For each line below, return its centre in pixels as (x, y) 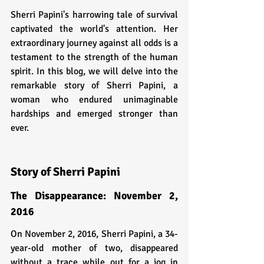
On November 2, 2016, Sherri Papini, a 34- (94, 234)
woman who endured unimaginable (94, 99)
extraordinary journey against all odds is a (94, 43)
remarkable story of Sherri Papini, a (94, 85)
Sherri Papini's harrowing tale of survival (94, 14)
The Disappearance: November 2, (94, 195)
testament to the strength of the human (94, 57)
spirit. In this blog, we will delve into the (94, 71)
